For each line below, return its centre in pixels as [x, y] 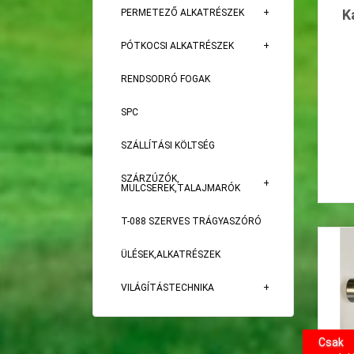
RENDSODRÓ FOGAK [166, 79]
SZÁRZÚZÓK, [150, 179]
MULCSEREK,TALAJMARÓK [181, 188]
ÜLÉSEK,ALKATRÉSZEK [171, 254]
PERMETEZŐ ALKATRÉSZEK [183, 13]
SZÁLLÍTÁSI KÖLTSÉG [168, 145]
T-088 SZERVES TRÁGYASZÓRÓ [191, 221]
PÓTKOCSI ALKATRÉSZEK [177, 46]
